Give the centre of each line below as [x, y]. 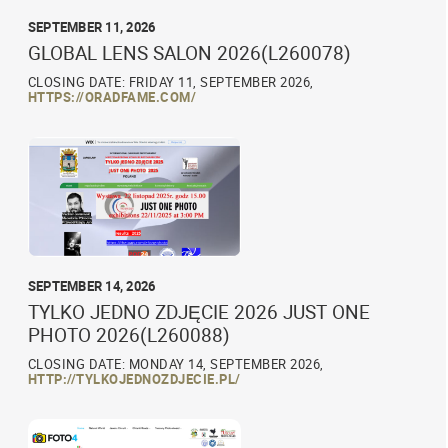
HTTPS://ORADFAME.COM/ [112, 97]
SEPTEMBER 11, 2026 [91, 27]
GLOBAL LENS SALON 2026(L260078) [189, 53]
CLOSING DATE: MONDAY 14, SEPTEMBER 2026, [175, 363]
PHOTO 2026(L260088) [128, 334]
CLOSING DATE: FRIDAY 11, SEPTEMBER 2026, [170, 82]
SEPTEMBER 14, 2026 [91, 285]
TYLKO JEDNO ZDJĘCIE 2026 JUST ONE [198, 311]
